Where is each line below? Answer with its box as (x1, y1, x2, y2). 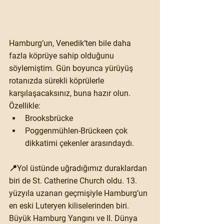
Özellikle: (9, 101, 40, 111)
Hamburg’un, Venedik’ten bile (9, 38, 113, 48)
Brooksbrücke (25, 113, 73, 123)
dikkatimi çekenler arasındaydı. (25, 138, 134, 148)
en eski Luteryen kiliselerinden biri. (9, 201, 131, 211)
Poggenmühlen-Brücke (25, 126, 104, 136)
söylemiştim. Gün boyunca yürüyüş (9, 63, 135, 73)
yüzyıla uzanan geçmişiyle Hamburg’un (9, 188, 149, 198)
